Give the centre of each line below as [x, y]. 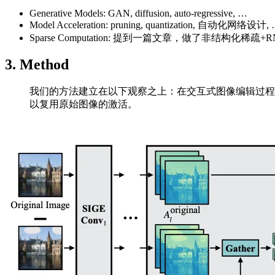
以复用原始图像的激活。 [83, 104]
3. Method [37, 65]
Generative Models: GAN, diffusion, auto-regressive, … [138, 13]
